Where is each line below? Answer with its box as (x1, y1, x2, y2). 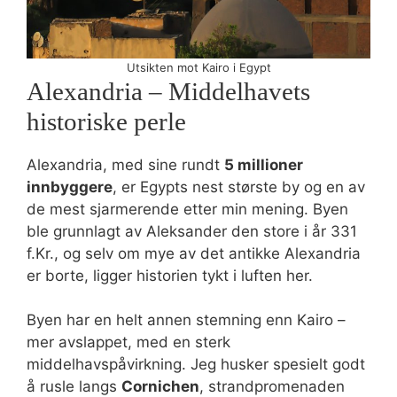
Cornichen (121, 378, 199, 395)
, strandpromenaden (199, 378, 345, 395)
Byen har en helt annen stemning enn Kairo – (27, 311, 346, 329)
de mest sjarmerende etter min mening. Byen (27, 199, 348, 218)
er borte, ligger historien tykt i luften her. (27, 266, 313, 284)
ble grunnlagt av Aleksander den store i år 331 (27, 222, 357, 240)
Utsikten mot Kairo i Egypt (126, 59, 271, 74)
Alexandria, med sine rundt (27, 155, 224, 174)
